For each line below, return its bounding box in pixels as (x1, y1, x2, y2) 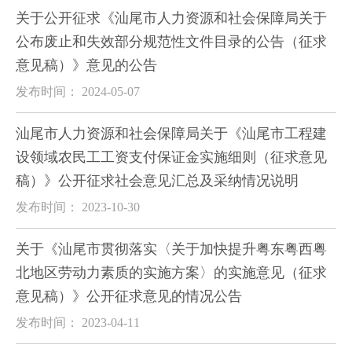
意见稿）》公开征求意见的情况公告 (16, 288, 242, 304)
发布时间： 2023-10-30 (16, 200, 140, 214)
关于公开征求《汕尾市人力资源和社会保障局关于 (16, 10, 327, 26)
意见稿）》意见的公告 (16, 57, 157, 73)
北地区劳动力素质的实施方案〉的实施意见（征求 (16, 265, 327, 280)
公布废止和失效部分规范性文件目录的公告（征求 (16, 34, 327, 49)
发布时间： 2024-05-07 (16, 85, 140, 98)
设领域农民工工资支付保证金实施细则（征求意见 (16, 149, 327, 165)
